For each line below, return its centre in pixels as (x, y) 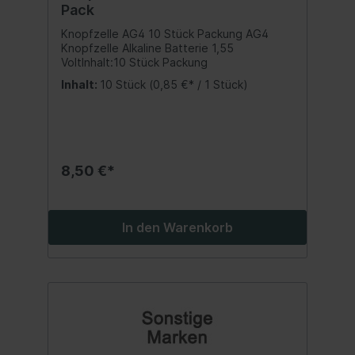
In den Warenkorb (177, 227)
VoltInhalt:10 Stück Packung (134, 62)
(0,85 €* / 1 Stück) (198, 84)
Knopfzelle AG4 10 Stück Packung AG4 (165, 33)
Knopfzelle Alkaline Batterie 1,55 (147, 48)
